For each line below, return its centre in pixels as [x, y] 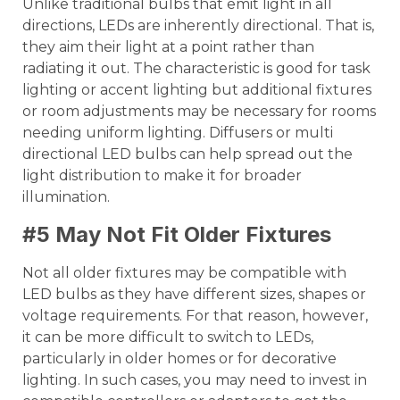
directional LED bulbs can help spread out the [187, 154]
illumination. [66, 196]
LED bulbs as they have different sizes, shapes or [194, 295]
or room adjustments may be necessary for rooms [199, 111]
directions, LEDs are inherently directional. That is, [198, 25]
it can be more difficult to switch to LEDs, [168, 337]
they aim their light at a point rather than [168, 46]
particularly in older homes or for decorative [179, 359]
